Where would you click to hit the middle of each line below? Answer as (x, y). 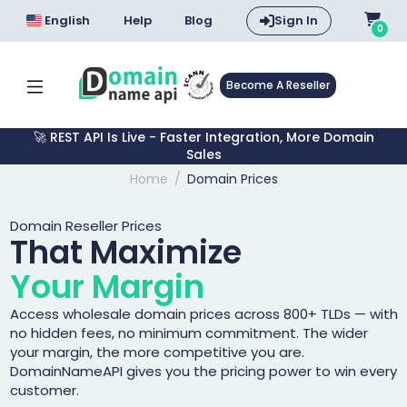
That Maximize (125, 252)
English (68, 20)
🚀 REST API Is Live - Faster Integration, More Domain (203, 137)
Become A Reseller (278, 84)
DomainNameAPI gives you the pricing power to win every (203, 371)
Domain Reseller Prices (85, 226)
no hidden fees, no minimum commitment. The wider (189, 333)
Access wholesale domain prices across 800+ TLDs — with (203, 314)
